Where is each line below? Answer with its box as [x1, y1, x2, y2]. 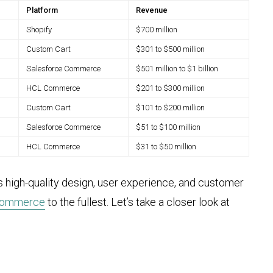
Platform [26, 5, 58, 15]
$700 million [136, 25, 177, 35]
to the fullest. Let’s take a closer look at [45, 196, 230, 209]
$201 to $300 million [136, 83, 205, 93]
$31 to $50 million [136, 142, 196, 152]
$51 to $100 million [136, 122, 200, 132]
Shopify [26, 25, 52, 35]
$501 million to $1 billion [136, 64, 218, 74]
